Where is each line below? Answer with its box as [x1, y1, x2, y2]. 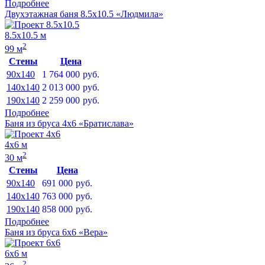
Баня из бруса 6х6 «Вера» [5, 227, 108, 238]
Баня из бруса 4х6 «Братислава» [5, 118, 134, 128]
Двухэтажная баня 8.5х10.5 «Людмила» [5, 9, 163, 20]
